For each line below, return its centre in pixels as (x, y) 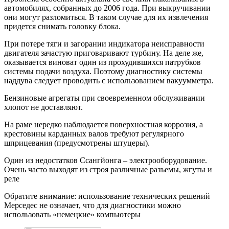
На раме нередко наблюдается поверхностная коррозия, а (104, 124)
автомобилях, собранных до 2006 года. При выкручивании (107, 8)
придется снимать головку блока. (62, 26)
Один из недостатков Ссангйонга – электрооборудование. (106, 160)
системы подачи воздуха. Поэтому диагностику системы (103, 71)
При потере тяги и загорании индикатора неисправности (104, 43)
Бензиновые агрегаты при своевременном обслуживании (105, 98)
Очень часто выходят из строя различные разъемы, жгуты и (108, 169)
